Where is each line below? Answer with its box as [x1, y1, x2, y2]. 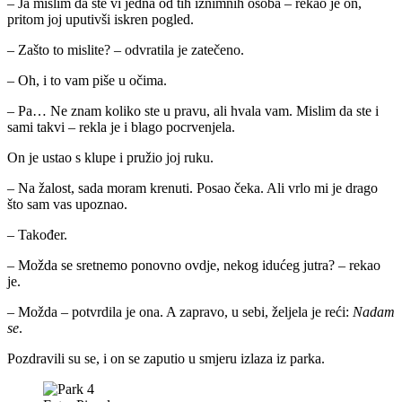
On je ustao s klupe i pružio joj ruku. [7, 149, 214, 165]
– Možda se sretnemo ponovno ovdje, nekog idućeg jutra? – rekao [7, 257, 380, 273]
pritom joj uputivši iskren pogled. [7, 11, 194, 27]
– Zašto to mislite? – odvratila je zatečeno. [7, 41, 244, 57]
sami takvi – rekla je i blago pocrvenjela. [7, 118, 235, 135]
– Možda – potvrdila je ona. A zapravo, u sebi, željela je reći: [7, 303, 353, 319]
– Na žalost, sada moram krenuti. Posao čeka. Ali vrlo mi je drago [7, 179, 378, 196]
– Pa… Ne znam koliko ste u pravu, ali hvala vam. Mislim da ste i [7, 102, 379, 118]
